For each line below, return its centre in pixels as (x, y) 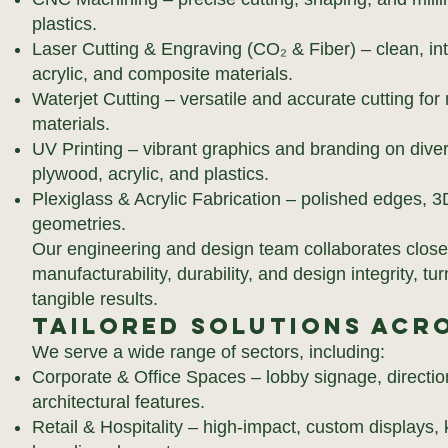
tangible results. (94, 299)
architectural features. (118, 402)
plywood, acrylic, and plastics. (150, 174)
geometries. (78, 224)
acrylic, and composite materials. (162, 74)
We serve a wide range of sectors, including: (208, 352)
